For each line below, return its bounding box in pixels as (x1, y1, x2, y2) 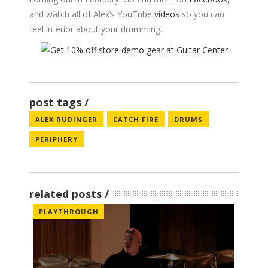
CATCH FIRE (113, 115, 159, 124)
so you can (179, 8, 224, 20)
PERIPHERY (35, 135, 78, 144)
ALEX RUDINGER (35, 115, 98, 124)
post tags (29, 95, 81, 110)
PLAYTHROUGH (39, 207, 99, 217)
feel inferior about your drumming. (29, 23, 162, 35)
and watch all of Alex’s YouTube (29, 8, 154, 20)
